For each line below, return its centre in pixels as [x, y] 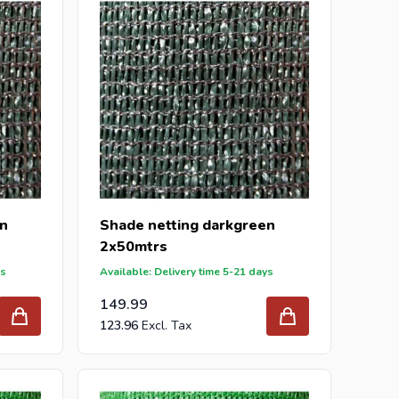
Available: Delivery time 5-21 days [187, 272]
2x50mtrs [134, 247]
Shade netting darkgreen [188, 226]
